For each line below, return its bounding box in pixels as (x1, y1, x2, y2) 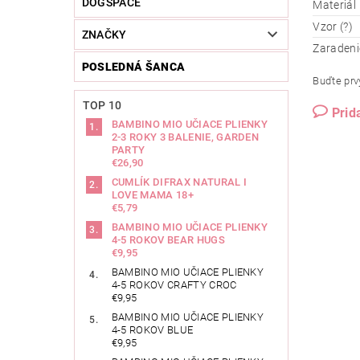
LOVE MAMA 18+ (111, 189, 194, 202)
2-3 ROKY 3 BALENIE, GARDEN (111, 131, 260, 144)
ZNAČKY (81, 28, 127, 42)
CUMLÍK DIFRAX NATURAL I (111, 176, 247, 189)
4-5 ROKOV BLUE (111, 324, 194, 337)
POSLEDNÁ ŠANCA (81, 60, 186, 74)
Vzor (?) (313, 20, 353, 34)
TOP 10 (82, 99, 122, 112)
